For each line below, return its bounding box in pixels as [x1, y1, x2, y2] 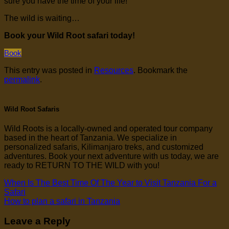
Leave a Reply [4, 215, 71, 226]
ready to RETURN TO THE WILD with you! [4, 161, 159, 170]
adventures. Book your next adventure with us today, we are [4, 151, 219, 161]
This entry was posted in [4, 66, 94, 75]
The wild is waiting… [4, 14, 80, 23]
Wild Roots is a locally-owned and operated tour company [4, 124, 213, 133]
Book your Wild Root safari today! [4, 31, 135, 40]
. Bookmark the [133, 66, 188, 75]
